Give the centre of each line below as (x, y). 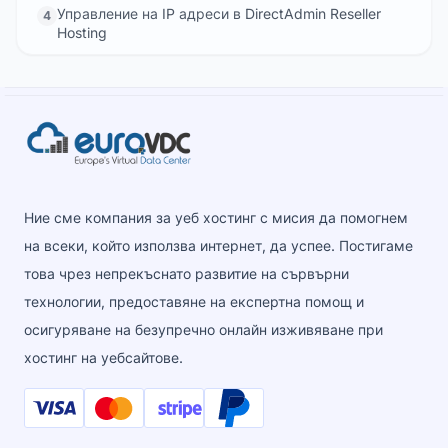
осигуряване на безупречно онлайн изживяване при (203, 329)
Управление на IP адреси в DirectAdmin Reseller (219, 13)
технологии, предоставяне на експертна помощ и (194, 301)
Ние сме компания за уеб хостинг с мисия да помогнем (216, 217)
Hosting (82, 32)
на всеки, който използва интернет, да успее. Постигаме (218, 245)
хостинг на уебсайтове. (103, 357)
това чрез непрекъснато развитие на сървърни (186, 273)
